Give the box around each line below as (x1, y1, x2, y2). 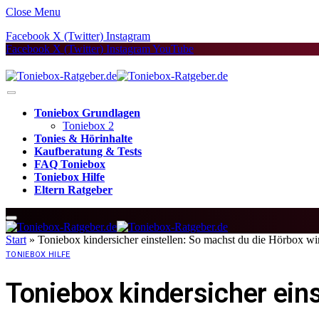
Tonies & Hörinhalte (34, 132, 132, 145)
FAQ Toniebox (34, 158, 105, 170)
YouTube (152, 43, 194, 55)
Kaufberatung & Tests (34, 145, 142, 157)
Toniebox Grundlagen (34, 107, 140, 119)
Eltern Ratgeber (34, 184, 113, 196)
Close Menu (6, 6, 61, 18)
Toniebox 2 (63, 120, 114, 132)
